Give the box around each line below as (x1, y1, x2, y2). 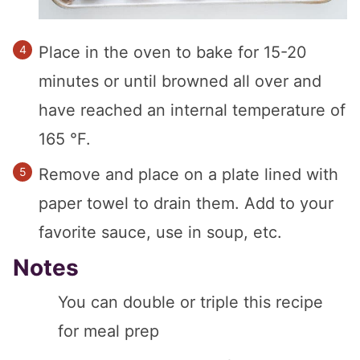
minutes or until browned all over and (39, 71, 321, 91)
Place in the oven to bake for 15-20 (39, 42, 307, 62)
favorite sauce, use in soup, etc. (39, 222, 282, 242)
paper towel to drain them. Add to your (39, 193, 333, 213)
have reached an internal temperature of (39, 100, 346, 120)
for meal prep (58, 321, 159, 341)
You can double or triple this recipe (58, 292, 323, 312)
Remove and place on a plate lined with (39, 164, 338, 184)
